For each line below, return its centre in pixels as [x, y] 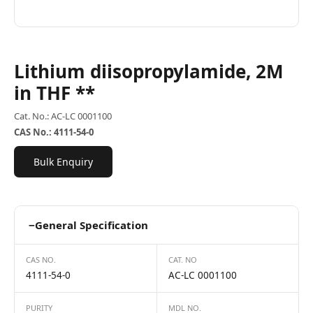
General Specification [92, 225]
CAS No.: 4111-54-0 [54, 132]
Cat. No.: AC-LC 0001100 [63, 116]
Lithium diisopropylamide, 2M [149, 71]
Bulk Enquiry [63, 162]
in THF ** [54, 93]
